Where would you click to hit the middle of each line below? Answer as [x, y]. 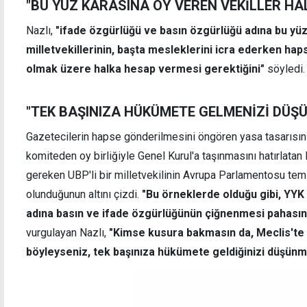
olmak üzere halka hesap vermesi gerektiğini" [147, 69]
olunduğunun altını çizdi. [84, 195]
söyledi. [286, 69]
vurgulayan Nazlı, [67, 233]
